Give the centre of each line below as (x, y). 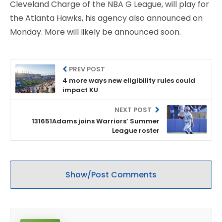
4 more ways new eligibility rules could (129, 80)
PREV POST (87, 69)
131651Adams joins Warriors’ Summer (96, 121)
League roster (136, 130)
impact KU (80, 90)
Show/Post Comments (111, 174)
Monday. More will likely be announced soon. (95, 32)
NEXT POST (134, 110)
